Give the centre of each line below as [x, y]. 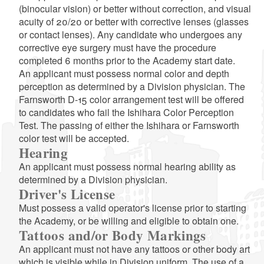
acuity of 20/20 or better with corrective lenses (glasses [133, 22]
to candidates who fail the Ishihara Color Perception [126, 112]
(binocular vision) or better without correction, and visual [135, 9]
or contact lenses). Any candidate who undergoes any [130, 34]
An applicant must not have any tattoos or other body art [134, 249]
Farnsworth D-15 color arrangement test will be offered [131, 99]
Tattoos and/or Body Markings [112, 235]
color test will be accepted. [74, 138]
